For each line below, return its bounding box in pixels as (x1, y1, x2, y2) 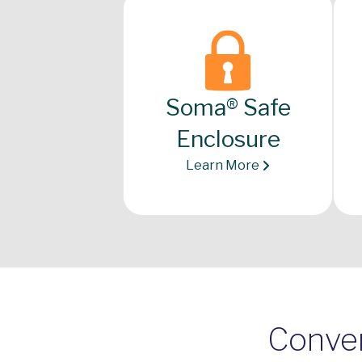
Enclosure (175, 125, 280, 153)
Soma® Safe (165, 94, 291, 121)
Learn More (186, 158, 262, 173)
